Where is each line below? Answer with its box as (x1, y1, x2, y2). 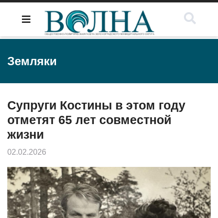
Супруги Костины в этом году (7, 98, 185, 112)
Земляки (7, 54, 57, 68)
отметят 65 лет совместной (7, 113, 171, 127)
